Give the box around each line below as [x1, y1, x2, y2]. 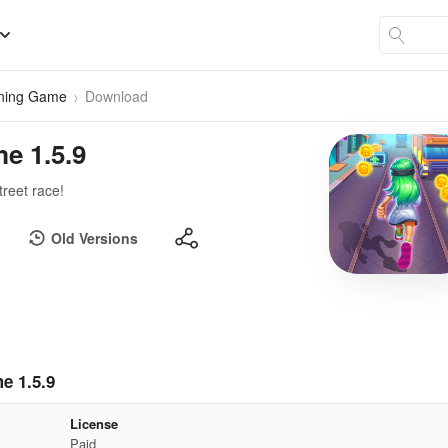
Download [85, 86, 148, 106]
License [69, 414, 118, 433]
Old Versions [51, 228, 138, 248]
